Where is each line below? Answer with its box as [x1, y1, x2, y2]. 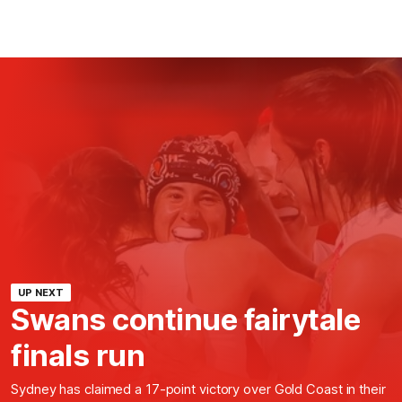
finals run [11, 337, 144, 374]
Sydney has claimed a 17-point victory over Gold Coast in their [11, 381, 386, 398]
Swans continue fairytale [11, 301, 360, 338]
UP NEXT [18, 286, 64, 300]
